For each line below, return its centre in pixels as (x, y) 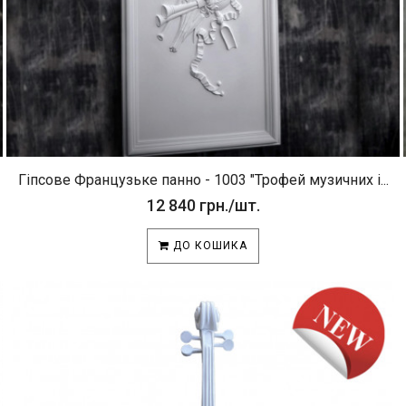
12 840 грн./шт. (203, 205)
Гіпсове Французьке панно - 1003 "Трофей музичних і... (203, 180)
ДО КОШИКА (208, 246)
